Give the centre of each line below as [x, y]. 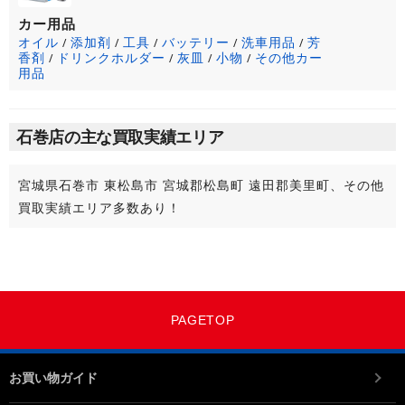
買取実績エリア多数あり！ [99, 208]
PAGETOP [202, 320]
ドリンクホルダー [111, 58]
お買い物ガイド [53, 377]
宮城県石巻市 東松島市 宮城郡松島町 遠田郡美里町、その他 [201, 185]
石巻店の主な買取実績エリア [120, 137]
